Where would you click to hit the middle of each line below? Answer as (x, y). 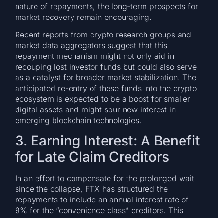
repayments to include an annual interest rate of (102, 199)
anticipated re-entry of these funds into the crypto (106, 88)
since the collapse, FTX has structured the (92, 189)
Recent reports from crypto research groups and (103, 35)
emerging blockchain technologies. (79, 120)
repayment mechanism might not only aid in (95, 56)
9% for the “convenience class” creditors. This (100, 210)
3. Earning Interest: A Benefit (108, 140)
